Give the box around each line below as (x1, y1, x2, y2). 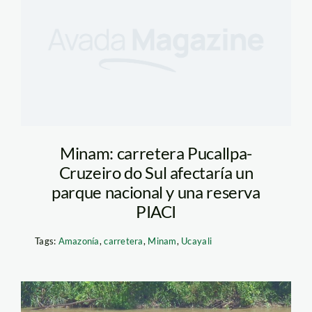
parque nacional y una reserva (52, 182, 260, 203)
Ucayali (181, 235, 212, 247)
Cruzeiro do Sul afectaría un (58, 162, 253, 183)
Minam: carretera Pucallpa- (60, 143, 252, 164)
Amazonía (58, 235, 100, 247)
